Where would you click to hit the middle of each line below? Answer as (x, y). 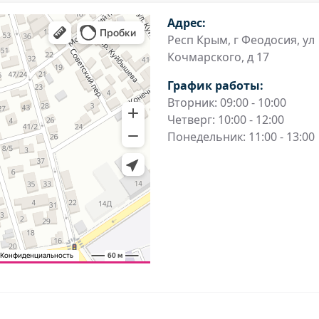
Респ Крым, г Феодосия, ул (241, 40)
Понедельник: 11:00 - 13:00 (241, 137)
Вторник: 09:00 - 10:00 (226, 103)
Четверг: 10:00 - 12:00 (225, 120)
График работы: (215, 85)
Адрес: (186, 23)
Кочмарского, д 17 (218, 57)
